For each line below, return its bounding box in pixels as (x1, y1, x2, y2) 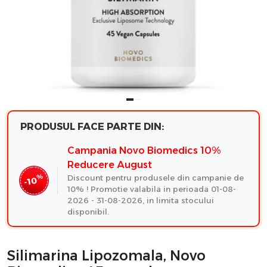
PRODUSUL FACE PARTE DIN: (20, 120, 164, 132)
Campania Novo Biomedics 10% (67, 144, 221, 156)
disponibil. (67, 206, 109, 216)
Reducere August (67, 159, 152, 170)
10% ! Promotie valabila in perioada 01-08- (67, 184, 236, 194)
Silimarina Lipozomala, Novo (7, 247, 206, 264)
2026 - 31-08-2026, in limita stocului (67, 195, 214, 205)
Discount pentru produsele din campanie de (67, 172, 246, 182)
